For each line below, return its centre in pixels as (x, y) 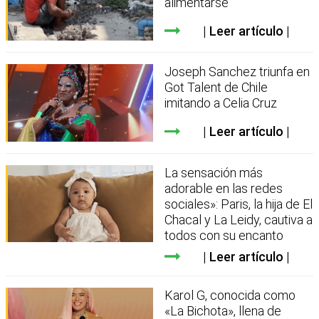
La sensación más (214, 172)
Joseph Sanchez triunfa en (237, 72)
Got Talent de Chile (216, 88)
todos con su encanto (224, 235)
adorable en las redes (224, 188)
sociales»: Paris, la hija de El (239, 204)
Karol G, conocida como (230, 295)
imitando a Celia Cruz (221, 103)
